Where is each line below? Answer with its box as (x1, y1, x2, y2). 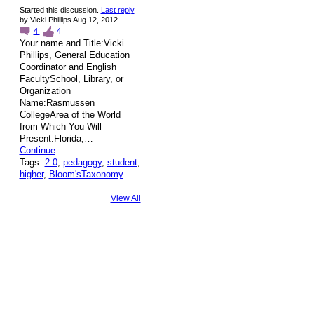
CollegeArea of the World (19, 109, 121, 120)
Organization (19, 85, 71, 96)
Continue (19, 144, 55, 156)
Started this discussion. (19, 5, 101, 14)
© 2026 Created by (15, 262, 95, 273)
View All (110, 193, 141, 204)
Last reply (100, 5, 135, 14)
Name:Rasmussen (19, 97, 95, 108)
